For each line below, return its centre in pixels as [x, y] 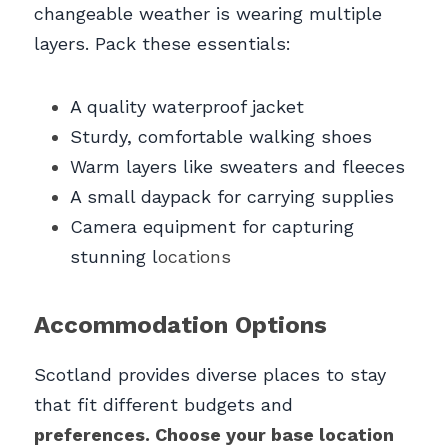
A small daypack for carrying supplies [232, 197]
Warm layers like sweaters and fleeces [237, 167]
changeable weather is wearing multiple [208, 14]
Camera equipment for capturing [212, 227]
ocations [194, 257]
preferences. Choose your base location [214, 435]
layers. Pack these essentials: [162, 44]
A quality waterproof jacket [187, 107]
